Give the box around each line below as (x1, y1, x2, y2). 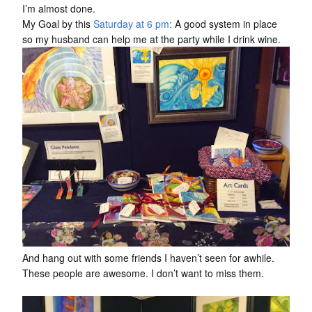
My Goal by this (22, 17, 93, 31)
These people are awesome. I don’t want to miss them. (22, 265, 264, 280)
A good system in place (172, 17, 277, 31)
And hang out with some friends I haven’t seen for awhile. (22, 250, 274, 265)
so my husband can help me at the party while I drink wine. (22, 32, 281, 47)
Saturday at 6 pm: (93, 17, 172, 31)
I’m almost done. (22, 1, 95, 16)
